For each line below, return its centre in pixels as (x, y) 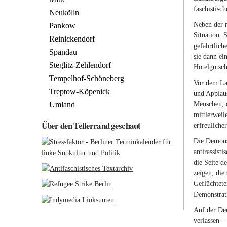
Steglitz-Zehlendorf (80, 65)
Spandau (63, 52)
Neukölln (64, 12)
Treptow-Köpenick (80, 91)
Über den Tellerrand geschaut (91, 125)
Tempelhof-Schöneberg (87, 78)
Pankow (62, 26)
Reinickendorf (72, 39)
